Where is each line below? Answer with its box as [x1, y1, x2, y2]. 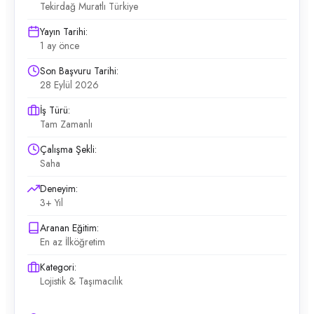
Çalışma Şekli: [40, 142, 97, 156]
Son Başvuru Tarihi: [40, 64, 118, 78]
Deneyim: [40, 182, 78, 196]
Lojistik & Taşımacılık [40, 274, 123, 288]
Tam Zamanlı [40, 117, 93, 131]
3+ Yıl [40, 196, 63, 210]
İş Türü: [40, 103, 70, 117]
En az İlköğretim [40, 235, 105, 249]
